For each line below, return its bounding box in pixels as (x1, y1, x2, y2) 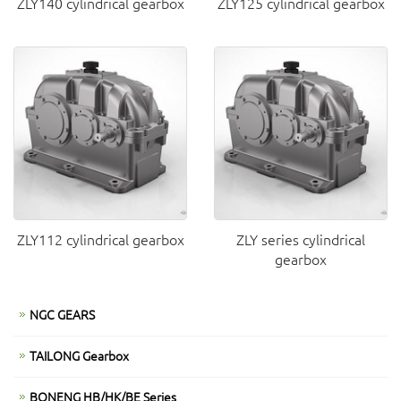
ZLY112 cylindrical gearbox (16, 229, 184, 249)
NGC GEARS (30, 305, 95, 323)
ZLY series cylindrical (236, 229, 365, 249)
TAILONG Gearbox (30, 346, 129, 364)
